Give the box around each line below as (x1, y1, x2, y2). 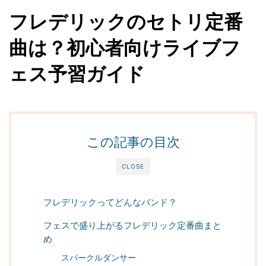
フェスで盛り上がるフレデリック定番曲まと (43, 219, 221, 231)
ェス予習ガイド (9, 62, 145, 85)
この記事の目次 (86, 134, 180, 150)
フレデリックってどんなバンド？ (43, 196, 177, 208)
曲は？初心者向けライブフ (9, 36, 240, 59)
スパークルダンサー (61, 252, 136, 262)
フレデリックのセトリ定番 (9, 9, 243, 33)
